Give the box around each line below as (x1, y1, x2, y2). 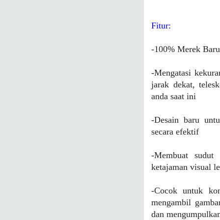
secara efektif (151, 127, 199, 137)
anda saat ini (151, 91, 196, 101)
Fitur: (151, 21, 171, 30)
